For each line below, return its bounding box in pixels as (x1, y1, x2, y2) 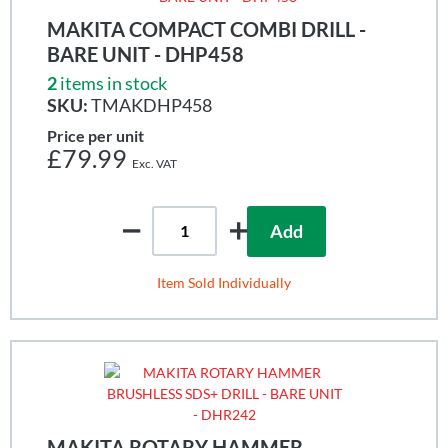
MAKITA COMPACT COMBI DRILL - (47, 16, 366, 41)
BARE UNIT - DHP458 (47, 41, 244, 66)
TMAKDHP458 (88, 93, 212, 116)
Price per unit (47, 125, 144, 145)
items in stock (60, 71, 167, 94)
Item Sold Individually (157, 273, 291, 291)
